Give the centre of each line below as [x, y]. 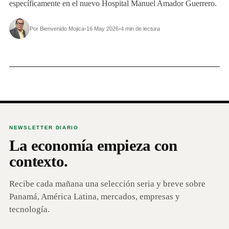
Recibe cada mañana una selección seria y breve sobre [107, 184]
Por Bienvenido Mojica [57, 29]
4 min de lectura [140, 29]
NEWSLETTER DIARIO [44, 128]
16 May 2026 [102, 29]
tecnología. [29, 210]
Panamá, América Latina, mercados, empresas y [95, 197]
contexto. [39, 162]
